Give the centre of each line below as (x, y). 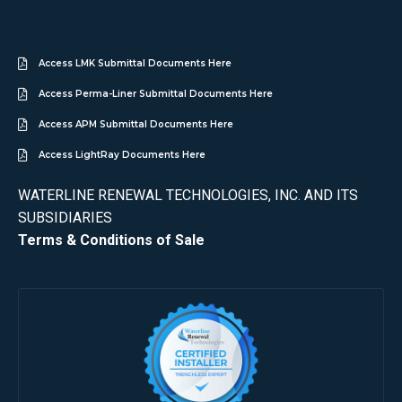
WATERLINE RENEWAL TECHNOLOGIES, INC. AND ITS (188, 196)
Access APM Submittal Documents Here (135, 125)
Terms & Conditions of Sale (111, 240)
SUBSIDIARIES (65, 218)
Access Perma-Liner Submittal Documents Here (155, 94)
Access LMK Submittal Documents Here (135, 64)
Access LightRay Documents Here (122, 155)
